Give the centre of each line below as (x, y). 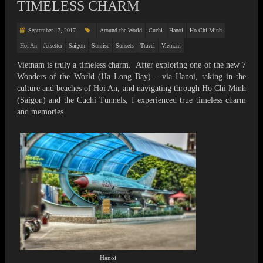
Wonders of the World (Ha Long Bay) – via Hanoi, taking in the (131, 77)
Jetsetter (53, 46)
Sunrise (101, 46)
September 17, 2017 (52, 31)
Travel (148, 46)
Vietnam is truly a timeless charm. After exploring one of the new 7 (131, 65)
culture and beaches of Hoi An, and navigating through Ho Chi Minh (131, 89)
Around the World (121, 31)
